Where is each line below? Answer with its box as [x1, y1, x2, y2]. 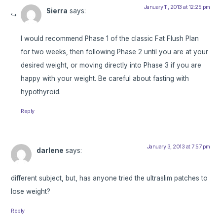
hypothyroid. [21, 87, 61, 96]
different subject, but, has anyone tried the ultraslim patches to [11, 174, 208, 183]
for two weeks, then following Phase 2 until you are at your [21, 47, 209, 56]
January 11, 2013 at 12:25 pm [143, 3, 210, 10]
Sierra [46, 6, 68, 15]
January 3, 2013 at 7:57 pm [146, 143, 210, 150]
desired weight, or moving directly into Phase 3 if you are [21, 61, 202, 69]
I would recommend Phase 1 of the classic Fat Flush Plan [21, 34, 199, 42]
